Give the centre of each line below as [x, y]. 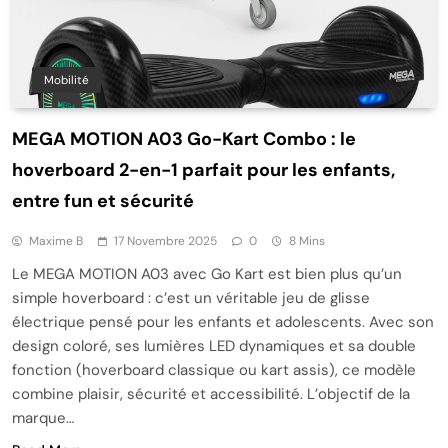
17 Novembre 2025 [165, 240]
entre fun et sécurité [103, 200]
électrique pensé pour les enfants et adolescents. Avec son [223, 321]
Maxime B [56, 240]
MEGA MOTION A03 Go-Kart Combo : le [184, 138]
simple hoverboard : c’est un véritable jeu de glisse [191, 297]
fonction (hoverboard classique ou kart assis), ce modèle [214, 369]
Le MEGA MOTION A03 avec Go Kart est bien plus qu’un [207, 273]
